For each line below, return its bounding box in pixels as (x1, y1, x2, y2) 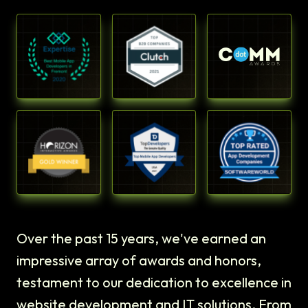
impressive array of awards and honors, (16, 252, 261, 269)
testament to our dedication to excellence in (16, 274, 291, 291)
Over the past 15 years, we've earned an (16, 230, 266, 247)
